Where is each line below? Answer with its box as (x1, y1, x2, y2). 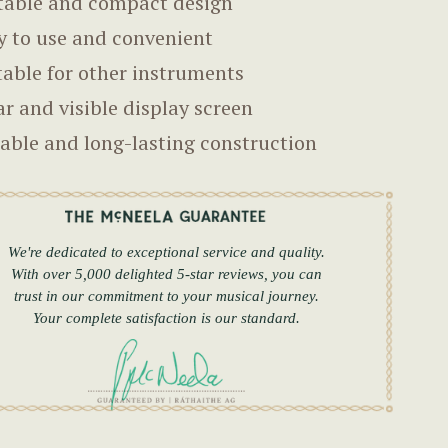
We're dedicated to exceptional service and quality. (7, 244, 325, 261)
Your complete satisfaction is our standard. (32, 310, 300, 327)
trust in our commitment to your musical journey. (13, 288, 319, 305)
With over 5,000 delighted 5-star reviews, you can (10, 266, 322, 283)
